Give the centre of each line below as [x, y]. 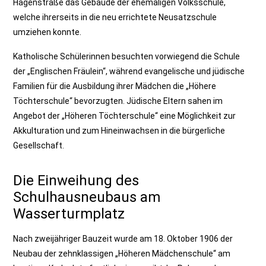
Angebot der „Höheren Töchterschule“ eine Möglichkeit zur [125, 116]
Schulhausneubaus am [87, 197]
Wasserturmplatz [69, 214]
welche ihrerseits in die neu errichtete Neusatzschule [115, 17]
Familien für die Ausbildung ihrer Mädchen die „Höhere [115, 86]
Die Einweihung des [76, 180]
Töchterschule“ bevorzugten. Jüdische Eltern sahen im [118, 101]
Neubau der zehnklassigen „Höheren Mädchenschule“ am [122, 254]
